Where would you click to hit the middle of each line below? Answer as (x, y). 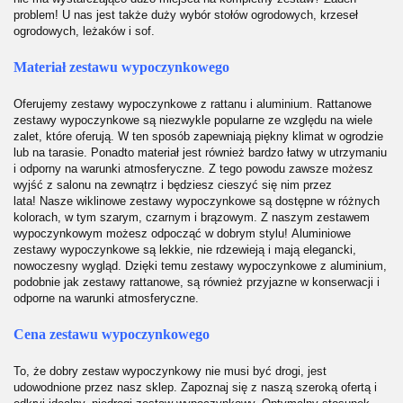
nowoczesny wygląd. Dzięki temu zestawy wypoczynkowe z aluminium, (200, 265)
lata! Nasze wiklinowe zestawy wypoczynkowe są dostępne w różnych (197, 201)
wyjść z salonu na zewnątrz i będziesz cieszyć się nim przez (173, 184)
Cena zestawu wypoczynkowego (112, 335)
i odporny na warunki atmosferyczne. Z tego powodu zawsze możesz (193, 168)
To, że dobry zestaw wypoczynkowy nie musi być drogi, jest (170, 372)
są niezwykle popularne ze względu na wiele (258, 120)
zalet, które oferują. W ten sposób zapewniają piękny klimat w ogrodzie (198, 136)
